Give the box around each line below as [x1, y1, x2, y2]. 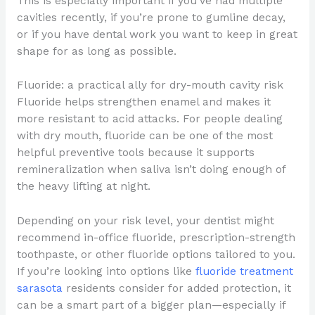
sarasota [16, 282, 63, 295]
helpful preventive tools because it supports [16, 146, 255, 160]
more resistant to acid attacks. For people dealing [16, 112, 283, 126]
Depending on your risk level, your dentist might [16, 214, 274, 228]
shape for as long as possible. [16, 44, 176, 58]
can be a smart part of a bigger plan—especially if [16, 299, 285, 312]
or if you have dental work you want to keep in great [16, 27, 297, 41]
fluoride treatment [195, 265, 293, 278]
